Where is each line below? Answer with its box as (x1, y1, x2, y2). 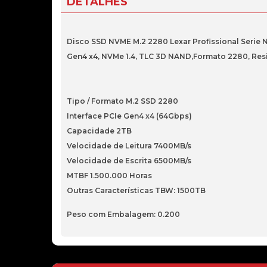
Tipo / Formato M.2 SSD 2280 (67, 97, 178, 105)
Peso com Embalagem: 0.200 (67, 210, 180, 219)
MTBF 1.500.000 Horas (67, 171, 152, 180)
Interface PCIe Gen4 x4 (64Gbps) (67, 111, 192, 120)
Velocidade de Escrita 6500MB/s (67, 156, 191, 165)
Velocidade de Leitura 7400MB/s (67, 141, 191, 150)
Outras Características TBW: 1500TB (67, 186, 206, 195)
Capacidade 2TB (67, 126, 132, 135)
